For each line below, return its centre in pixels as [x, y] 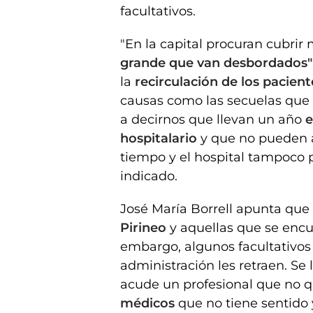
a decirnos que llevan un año [213, 119]
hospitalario [160, 138]
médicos [149, 303]
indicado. [149, 176]
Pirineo [145, 227]
